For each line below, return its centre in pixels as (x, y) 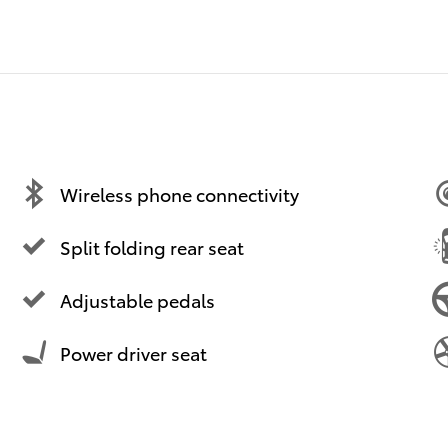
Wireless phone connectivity (179, 193)
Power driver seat (133, 352)
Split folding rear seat (152, 246)
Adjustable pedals (137, 299)
